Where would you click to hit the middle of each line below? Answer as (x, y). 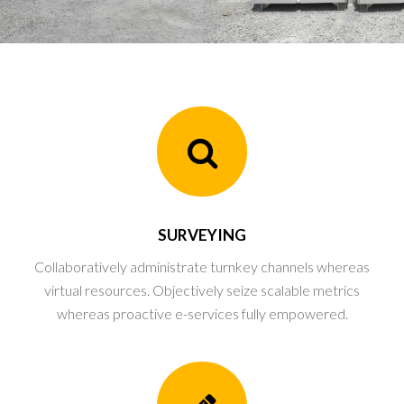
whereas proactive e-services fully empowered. (202, 313)
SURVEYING (202, 235)
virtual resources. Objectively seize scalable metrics (202, 290)
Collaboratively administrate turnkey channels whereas (202, 266)
